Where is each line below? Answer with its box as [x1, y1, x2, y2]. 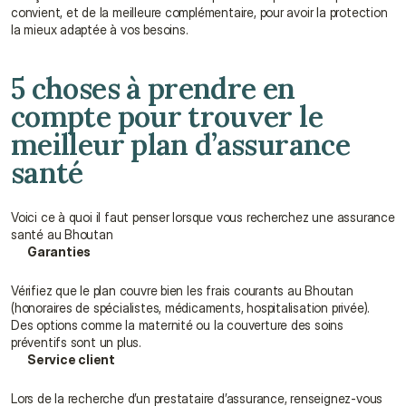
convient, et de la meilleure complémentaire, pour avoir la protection [11, 5, 388, 20]
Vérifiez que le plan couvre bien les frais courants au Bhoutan [11, 283, 353, 298]
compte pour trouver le [11, 98, 323, 135]
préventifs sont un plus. [11, 334, 141, 350]
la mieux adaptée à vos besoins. [11, 22, 188, 37]
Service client [27, 352, 116, 367]
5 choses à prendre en [11, 70, 295, 107]
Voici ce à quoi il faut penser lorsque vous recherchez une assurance [11, 209, 395, 225]
